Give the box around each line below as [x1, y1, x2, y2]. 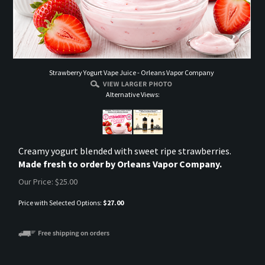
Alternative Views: [105, 90, 160, 99]
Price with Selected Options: [18, 198, 103, 207]
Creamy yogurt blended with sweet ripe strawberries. [18, 145, 231, 157]
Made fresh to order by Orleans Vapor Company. [18, 158, 222, 170]
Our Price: [18, 176, 53, 187]
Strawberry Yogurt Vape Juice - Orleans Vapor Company [49, 68, 214, 77]
